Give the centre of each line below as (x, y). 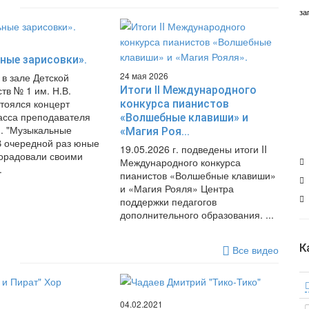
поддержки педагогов (168, 201)
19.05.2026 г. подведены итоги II (193, 149)
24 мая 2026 (144, 76)
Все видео (254, 250)
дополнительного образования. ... (197, 215)
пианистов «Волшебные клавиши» (198, 175)
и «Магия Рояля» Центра (177, 188)
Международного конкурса (180, 162)
